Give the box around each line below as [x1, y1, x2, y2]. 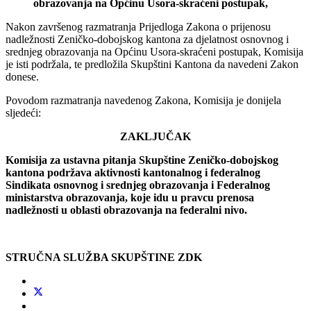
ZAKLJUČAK [120, 131, 191, 143]
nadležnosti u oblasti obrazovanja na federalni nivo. [6, 204, 247, 217]
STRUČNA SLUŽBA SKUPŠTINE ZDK [6, 251, 202, 264]
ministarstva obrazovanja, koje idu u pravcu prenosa [6, 192, 254, 204]
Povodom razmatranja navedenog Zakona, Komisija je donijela [6, 94, 281, 107]
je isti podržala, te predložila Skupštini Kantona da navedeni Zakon [6, 58, 299, 71]
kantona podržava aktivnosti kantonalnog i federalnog [6, 167, 260, 179]
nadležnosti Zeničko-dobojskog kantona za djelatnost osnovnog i [6, 33, 289, 46]
